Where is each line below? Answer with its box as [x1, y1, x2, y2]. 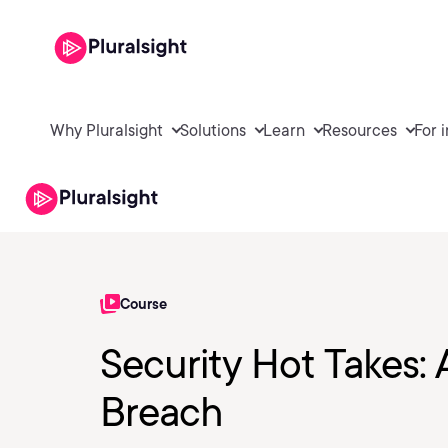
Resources [322, 120, 397, 140]
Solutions [180, 120, 246, 140]
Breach [100, 388, 223, 436]
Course [120, 296, 167, 312]
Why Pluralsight [50, 120, 163, 140]
